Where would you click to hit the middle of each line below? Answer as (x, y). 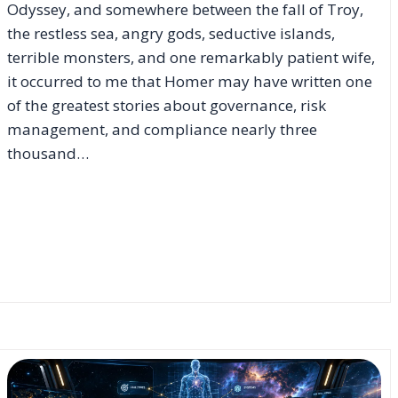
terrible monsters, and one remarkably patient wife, (191, 57)
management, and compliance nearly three (163, 129)
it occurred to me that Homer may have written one (190, 81)
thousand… (48, 153)
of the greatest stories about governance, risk (167, 105)
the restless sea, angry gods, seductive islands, (171, 33)
